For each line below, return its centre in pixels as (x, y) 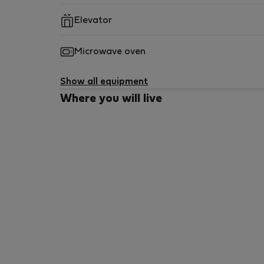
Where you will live (111, 99)
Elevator (93, 21)
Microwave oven (110, 52)
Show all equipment (104, 82)
